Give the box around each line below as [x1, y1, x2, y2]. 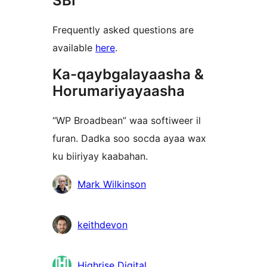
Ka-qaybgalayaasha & [52, 66, 204, 83]
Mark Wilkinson [77, 178, 146, 191]
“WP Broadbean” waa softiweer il [52, 114, 201, 127]
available [52, 42, 95, 54]
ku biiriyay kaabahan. [52, 150, 148, 163]
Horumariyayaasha [52, 82, 185, 100]
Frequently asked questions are [52, 24, 194, 36]
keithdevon [77, 219, 128, 231]
